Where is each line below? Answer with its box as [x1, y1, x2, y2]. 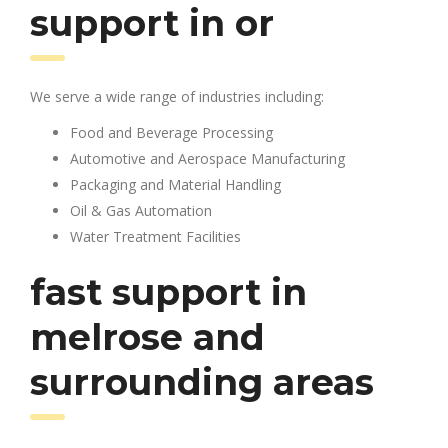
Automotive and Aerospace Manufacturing [70, 148, 345, 168]
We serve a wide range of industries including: [30, 86, 324, 106]
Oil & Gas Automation [70, 200, 212, 220]
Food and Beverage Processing [70, 122, 273, 142]
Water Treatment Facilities [70, 226, 241, 246]
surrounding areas [30, 359, 374, 404]
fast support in [30, 269, 307, 314]
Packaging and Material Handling [70, 174, 281, 194]
